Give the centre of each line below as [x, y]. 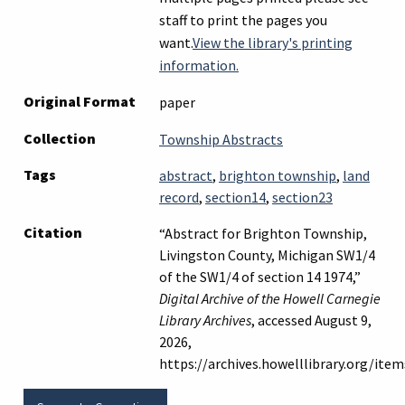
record [179, 197]
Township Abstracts [221, 139]
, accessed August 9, [311, 320]
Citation [53, 232]
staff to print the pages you [243, 19]
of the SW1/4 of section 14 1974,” [260, 276]
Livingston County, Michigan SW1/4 [267, 254]
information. [199, 65]
